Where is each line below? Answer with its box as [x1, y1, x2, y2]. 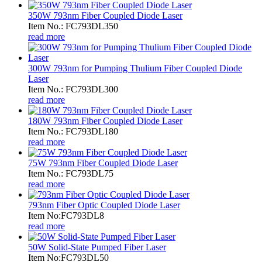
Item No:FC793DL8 [28, 210, 104, 220]
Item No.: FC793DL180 [28, 126, 118, 136]
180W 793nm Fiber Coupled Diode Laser [28, 115, 182, 126]
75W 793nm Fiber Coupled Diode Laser [28, 157, 178, 168]
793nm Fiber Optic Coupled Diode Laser [28, 199, 180, 210]
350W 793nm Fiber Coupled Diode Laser [28, 10, 182, 20]
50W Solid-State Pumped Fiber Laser [28, 242, 166, 252]
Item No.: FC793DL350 [28, 20, 118, 31]
